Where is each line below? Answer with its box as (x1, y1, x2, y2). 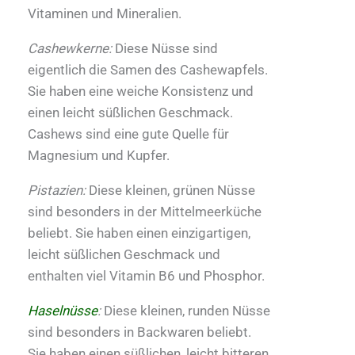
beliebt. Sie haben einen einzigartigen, (28, 225, 250, 242)
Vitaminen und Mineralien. (28, 6, 181, 22)
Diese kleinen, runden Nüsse (101, 303, 270, 319)
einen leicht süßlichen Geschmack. (28, 105, 233, 121)
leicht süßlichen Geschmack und (28, 246, 220, 263)
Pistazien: (28, 182, 86, 199)
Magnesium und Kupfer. (28, 147, 170, 164)
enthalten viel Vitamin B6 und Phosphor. (28, 268, 265, 284)
